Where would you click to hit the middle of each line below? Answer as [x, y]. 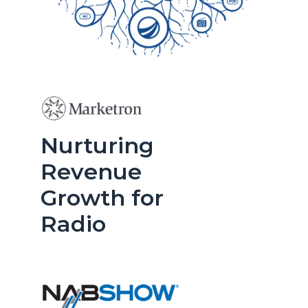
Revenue [91, 172]
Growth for [102, 198]
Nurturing [98, 146]
